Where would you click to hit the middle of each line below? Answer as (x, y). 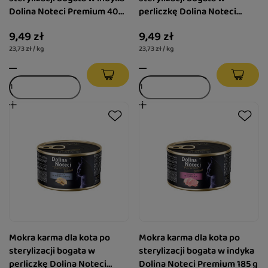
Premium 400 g (171, 25)
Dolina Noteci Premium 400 (67, 11)
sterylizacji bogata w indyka (197, 251)
